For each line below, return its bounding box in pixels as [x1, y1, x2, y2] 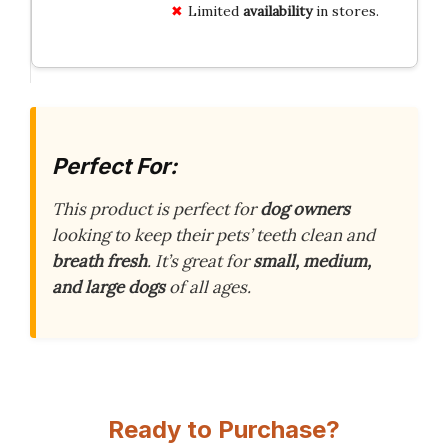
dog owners [260, 198, 350, 221]
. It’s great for [147, 250, 253, 273]
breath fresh [52, 250, 147, 273]
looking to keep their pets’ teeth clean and [52, 224, 375, 247]
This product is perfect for [52, 198, 260, 221]
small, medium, [253, 250, 371, 273]
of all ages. [165, 276, 251, 299]
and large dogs [52, 276, 165, 299]
